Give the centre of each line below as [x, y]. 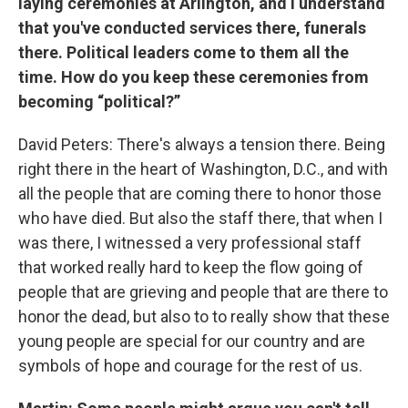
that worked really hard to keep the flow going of [191, 267]
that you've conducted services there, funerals [192, 27]
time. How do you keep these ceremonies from [194, 76]
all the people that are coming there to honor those [200, 193]
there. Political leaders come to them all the [184, 52]
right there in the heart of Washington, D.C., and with [203, 168]
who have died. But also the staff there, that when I [200, 218]
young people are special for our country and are [192, 341]
